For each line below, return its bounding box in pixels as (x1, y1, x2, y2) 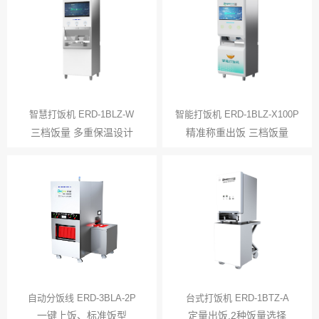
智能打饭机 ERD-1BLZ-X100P (175, 109, 300, 120)
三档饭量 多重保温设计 (30, 126, 133, 138)
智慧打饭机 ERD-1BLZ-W (29, 109, 135, 120)
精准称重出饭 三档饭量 (186, 126, 289, 138)
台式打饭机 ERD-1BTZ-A (185, 292, 289, 303)
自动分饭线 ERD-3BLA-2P (27, 292, 136, 303)
